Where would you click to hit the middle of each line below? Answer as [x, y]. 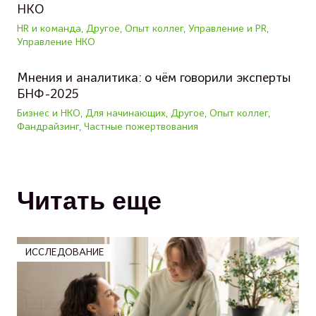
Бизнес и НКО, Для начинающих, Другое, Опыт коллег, [144, 114]
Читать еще [89, 201]
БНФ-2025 [48, 95]
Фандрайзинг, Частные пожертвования [108, 128]
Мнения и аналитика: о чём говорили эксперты [154, 79]
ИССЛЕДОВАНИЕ [65, 253]
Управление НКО [56, 43]
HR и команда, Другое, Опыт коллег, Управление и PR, [143, 30]
